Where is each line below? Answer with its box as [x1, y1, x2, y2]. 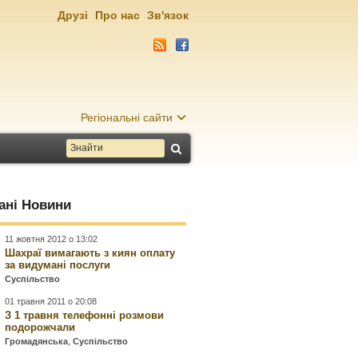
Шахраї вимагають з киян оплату [5, 247, 176, 259]
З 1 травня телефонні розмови [5, 309, 165, 321]
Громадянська [5, 336, 69, 346]
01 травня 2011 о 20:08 [5, 296, 97, 306]
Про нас [95, 9, 140, 22]
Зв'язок [147, 9, 189, 22]
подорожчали [5, 321, 76, 333]
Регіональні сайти [81, 111, 173, 124]
